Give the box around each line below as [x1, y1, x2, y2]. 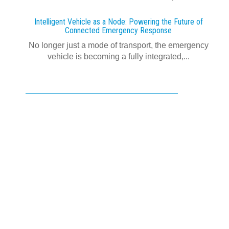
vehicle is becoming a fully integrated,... [47, 52, 190, 61]
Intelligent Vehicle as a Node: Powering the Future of [34, 17, 203, 27]
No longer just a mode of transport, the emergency [28, 41, 209, 50]
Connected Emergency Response [65, 26, 172, 35]
